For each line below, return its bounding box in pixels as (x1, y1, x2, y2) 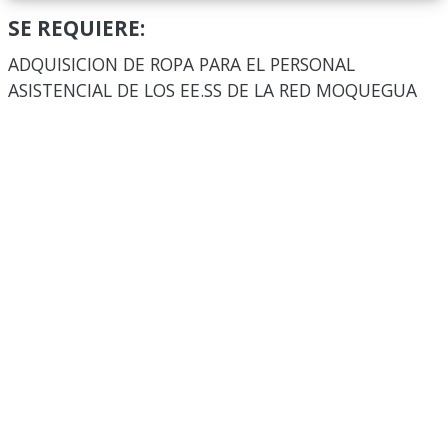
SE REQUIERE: (8, 14, 145, 42)
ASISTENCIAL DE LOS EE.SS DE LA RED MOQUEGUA (8, 78, 417, 102)
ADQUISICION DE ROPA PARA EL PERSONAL (8, 52, 355, 76)
